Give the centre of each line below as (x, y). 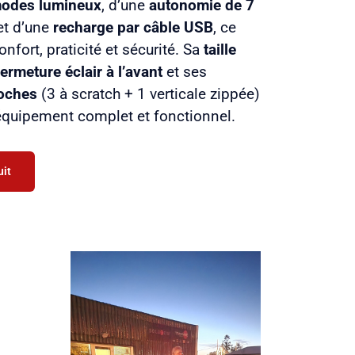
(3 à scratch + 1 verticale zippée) (149, 94)
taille (220, 50)
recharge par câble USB (134, 27)
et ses (185, 72)
